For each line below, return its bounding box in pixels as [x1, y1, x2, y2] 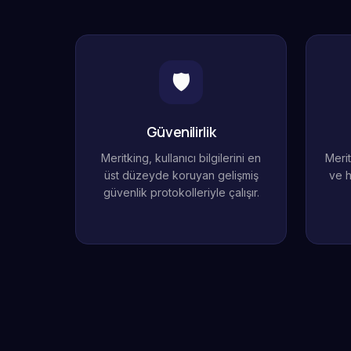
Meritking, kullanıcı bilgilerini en [101, 151, 261, 165]
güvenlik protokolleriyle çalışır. [103, 186, 259, 199]
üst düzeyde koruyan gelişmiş [103, 168, 259, 182]
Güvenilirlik [146, 122, 216, 141]
